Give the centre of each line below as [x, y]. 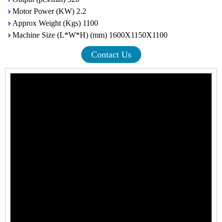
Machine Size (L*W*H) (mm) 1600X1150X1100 [90, 35]
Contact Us [111, 54]
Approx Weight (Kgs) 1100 [55, 23]
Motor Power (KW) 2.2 [49, 11]
